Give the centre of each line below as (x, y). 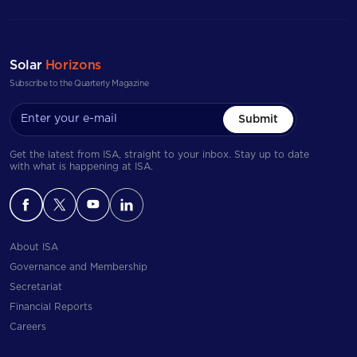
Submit (258, 119)
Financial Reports (51, 306)
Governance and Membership (78, 267)
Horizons (73, 65)
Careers (28, 326)
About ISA (34, 247)
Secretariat (36, 286)
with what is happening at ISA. (81, 166)
